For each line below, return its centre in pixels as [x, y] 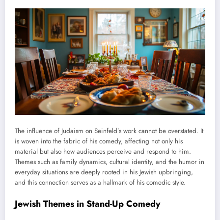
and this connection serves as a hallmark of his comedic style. [100, 183]
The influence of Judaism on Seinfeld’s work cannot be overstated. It [109, 131]
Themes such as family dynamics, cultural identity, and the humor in [110, 162]
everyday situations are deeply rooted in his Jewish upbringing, [104, 172]
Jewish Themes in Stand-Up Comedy [87, 204]
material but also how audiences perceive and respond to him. [103, 152]
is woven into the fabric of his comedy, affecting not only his [99, 141]
